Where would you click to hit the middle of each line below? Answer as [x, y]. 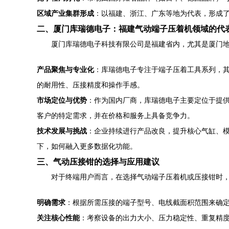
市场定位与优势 [62, 100]
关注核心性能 [58, 218]
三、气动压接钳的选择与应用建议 [98, 162]
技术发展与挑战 [62, 131]
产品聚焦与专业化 [65, 70]
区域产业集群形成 [65, 13]
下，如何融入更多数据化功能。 [87, 146]
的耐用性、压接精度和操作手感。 [90, 85]
